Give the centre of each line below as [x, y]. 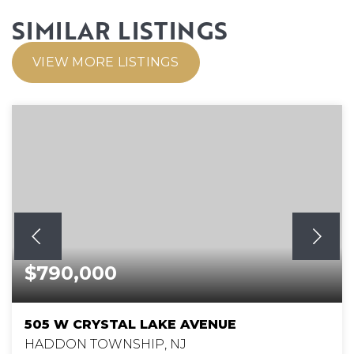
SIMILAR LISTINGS [120, 30]
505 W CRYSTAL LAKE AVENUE [130, 324]
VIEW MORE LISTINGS [106, 62]
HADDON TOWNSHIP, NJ [105, 344]
